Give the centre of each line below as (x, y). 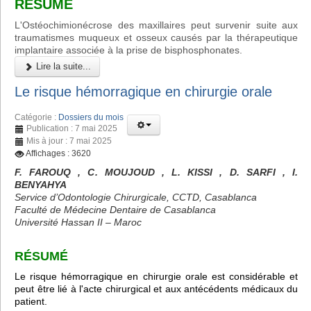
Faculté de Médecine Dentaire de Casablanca (115, 209)
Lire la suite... (62, 67)
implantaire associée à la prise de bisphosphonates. (128, 50)
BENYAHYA (42, 184)
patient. (31, 302)
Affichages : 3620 (58, 153)
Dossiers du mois (91, 117)
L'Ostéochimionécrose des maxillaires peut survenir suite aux (156, 25)
